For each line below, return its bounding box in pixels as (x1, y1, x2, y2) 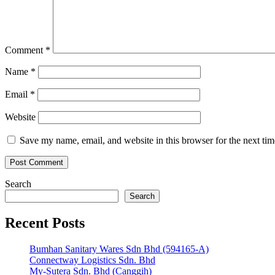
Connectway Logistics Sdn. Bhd (29, 254, 155, 265)
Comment (5, 44, 45, 55)
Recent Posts (5, 214, 85, 231)
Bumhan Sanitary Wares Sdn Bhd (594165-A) (29, 243, 209, 254)
